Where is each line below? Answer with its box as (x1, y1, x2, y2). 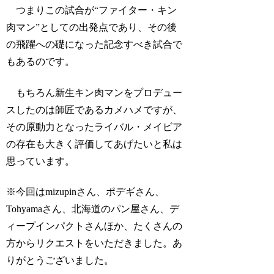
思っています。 (6, 155, 75, 166)
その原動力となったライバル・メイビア (6, 121, 183, 132)
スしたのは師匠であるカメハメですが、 (6, 104, 183, 115)
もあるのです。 (6, 56, 75, 67)
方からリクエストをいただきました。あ (6, 238, 183, 249)
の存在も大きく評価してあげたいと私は (6, 138, 183, 149)
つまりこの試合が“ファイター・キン (6, 5, 177, 16)
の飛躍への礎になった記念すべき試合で (6, 39, 183, 50)
